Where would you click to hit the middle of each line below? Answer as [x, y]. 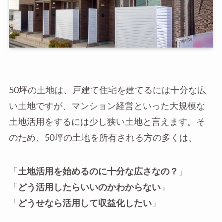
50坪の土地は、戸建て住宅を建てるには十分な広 [107, 91]
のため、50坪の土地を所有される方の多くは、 [103, 138]
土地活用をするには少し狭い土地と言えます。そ [107, 122]
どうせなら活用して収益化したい [84, 204]
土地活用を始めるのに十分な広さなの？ [98, 172]
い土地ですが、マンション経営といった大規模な [107, 107]
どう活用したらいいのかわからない [89, 188]
